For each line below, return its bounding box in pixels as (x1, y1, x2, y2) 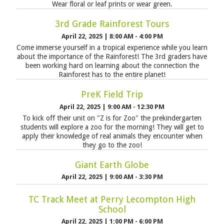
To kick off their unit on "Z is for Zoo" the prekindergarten (22, 113, 201, 122)
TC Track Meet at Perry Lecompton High (28, 193, 195, 204)
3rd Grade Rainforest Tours (55, 18, 169, 29)
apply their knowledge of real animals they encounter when (21, 131, 202, 140)
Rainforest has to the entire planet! (58, 70, 165, 79)
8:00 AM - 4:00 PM (109, 32, 163, 40)
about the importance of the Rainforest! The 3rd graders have (17, 52, 207, 61)
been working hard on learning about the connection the (25, 61, 199, 70)
